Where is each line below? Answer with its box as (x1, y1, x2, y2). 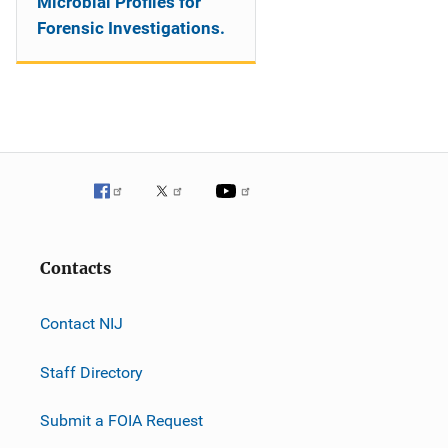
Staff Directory (40, 362, 143, 382)
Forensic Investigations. (37, 18, 225, 38)
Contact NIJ (40, 313, 123, 333)
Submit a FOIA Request (40, 410, 203, 430)
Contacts (40, 259, 111, 278)
